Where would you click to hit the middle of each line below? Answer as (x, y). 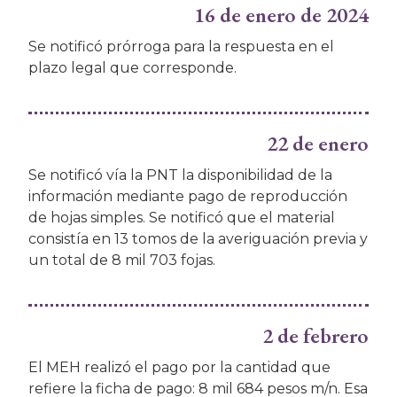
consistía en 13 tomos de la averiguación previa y (198, 239)
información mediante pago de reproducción (188, 197)
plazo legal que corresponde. (132, 68)
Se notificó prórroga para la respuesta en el (181, 47)
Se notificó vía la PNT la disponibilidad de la (180, 175)
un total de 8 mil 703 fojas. (124, 261)
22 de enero (318, 144)
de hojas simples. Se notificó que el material (182, 218)
